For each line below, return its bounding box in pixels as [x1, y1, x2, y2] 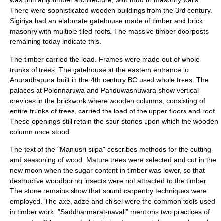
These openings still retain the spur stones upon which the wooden [10, 117, 218, 125]
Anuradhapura [10, 76, 55, 84]
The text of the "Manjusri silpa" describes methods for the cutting [10, 146, 211, 153]
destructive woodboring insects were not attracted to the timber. [10, 177, 208, 184]
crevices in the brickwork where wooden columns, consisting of [10, 97, 205, 105]
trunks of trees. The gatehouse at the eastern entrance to [10, 66, 189, 74]
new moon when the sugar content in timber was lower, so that [10, 166, 205, 174]
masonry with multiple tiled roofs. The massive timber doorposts [10, 27, 209, 35]
